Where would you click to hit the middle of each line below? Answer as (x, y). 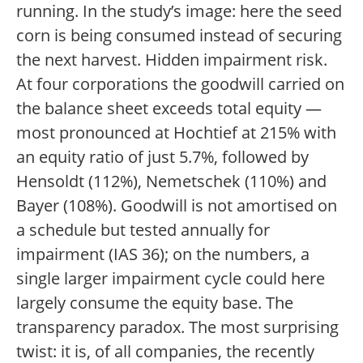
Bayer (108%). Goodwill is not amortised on (177, 205)
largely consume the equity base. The (155, 303)
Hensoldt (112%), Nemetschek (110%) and (171, 181)
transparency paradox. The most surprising (177, 327)
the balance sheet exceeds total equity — (169, 108)
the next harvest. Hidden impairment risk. (172, 60)
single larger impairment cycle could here (171, 278)
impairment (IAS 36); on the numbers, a (163, 254)
